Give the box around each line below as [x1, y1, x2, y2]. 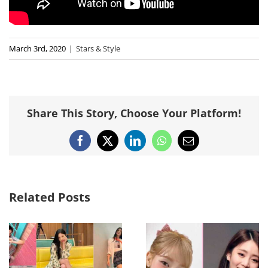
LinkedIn [134, 139, 173, 151]
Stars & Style [76, 42, 120, 54]
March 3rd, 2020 [9, 42, 66, 54]
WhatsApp [160, 139, 207, 151]
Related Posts [9, 189, 90, 206]
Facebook [79, 139, 121, 151]
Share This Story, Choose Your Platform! [27, 106, 241, 121]
